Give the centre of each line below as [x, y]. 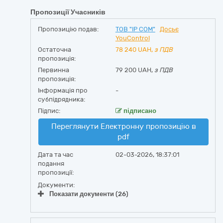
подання [51, 164]
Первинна [54, 70]
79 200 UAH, [135, 70]
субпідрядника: [61, 99]
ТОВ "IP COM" [135, 29]
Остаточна [55, 50]
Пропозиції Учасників [68, 12]
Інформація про [63, 90]
